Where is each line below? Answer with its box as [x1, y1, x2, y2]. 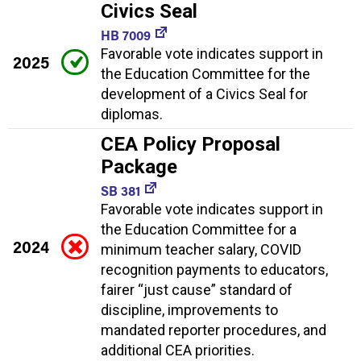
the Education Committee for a [101, 221, 297, 239]
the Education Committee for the [101, 65, 310, 83]
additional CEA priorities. [101, 342, 255, 359]
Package [101, 156, 177, 179]
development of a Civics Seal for [101, 85, 308, 103]
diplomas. [101, 106, 163, 123]
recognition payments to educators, [101, 261, 328, 279]
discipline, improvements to [101, 301, 278, 319]
